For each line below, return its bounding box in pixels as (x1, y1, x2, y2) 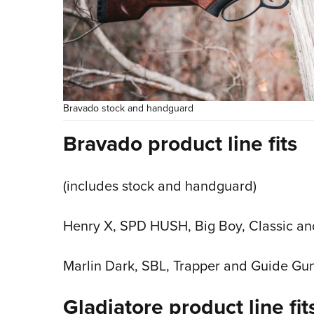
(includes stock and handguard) (62, 175, 257, 196)
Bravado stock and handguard (62, 100, 193, 116)
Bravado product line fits (62, 128, 297, 158)
